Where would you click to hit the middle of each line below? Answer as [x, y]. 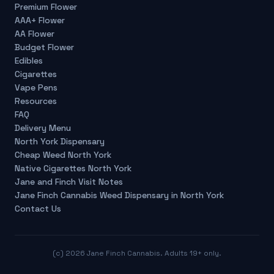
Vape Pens [36, 87]
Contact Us [38, 209]
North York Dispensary [60, 141]
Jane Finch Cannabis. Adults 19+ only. [153, 253]
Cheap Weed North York [63, 155]
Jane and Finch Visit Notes [69, 182]
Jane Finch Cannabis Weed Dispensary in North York [119, 195]
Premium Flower [46, 7]
